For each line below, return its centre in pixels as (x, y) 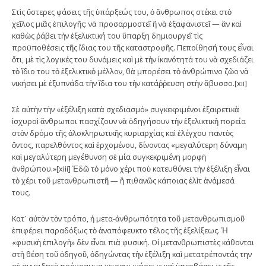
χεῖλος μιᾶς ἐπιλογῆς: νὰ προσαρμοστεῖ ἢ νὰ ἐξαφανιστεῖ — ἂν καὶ (127, 23)
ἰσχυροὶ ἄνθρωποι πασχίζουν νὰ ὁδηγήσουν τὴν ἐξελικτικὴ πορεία (129, 121)
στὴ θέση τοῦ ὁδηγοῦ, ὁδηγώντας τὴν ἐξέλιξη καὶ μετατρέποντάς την (132, 254)
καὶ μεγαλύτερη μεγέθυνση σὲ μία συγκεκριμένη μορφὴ (109, 156)
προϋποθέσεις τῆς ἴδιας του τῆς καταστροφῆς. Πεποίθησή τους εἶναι (133, 47)
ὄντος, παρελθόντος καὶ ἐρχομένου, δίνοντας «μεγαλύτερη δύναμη (129, 145)
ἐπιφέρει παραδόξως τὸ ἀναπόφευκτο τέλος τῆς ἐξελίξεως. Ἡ (120, 230)
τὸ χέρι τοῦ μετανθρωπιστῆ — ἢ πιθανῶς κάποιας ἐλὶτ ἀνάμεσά (123, 180)
